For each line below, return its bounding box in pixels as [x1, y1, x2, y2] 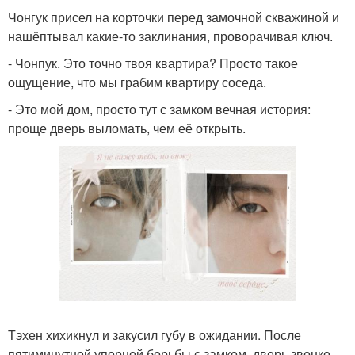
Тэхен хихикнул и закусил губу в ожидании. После [8, 326, 301, 345]
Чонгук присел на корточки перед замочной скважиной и [8, 8, 339, 26]
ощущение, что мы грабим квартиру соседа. [8, 73, 266, 91]
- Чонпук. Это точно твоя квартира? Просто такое [8, 54, 298, 72]
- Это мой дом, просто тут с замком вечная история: [8, 100, 311, 118]
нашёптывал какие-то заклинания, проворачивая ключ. [8, 27, 333, 45]
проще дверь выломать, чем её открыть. [8, 119, 246, 137]
